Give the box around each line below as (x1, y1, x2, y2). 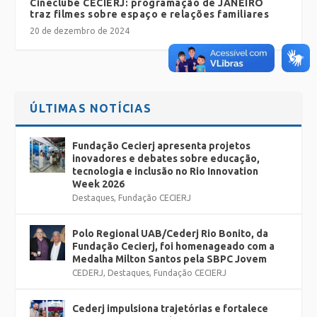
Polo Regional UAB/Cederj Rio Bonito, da (72, 228, 269, 240)
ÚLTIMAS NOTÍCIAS (30, 102, 152, 115)
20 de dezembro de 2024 (30, 26, 130, 36)
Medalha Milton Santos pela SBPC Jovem (72, 253, 267, 265)
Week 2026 (72, 178, 125, 190)
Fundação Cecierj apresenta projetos (72, 140, 251, 152)
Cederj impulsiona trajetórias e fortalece (72, 303, 269, 315)
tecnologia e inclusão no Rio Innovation (72, 166, 259, 178)
